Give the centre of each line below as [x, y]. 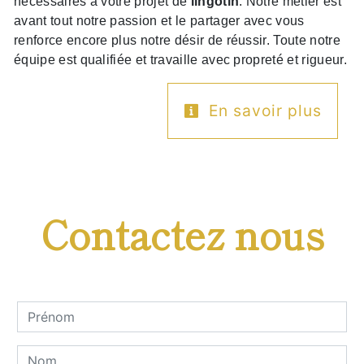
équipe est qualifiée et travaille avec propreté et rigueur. [180, 60]
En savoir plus [262, 111]
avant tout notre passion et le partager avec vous [159, 21]
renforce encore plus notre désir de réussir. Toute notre [177, 41]
